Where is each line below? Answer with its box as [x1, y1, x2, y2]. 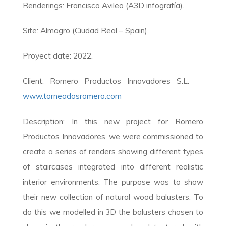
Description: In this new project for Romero [23, 117, 203, 126]
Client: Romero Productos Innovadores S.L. [23, 76, 203, 86]
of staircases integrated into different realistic [23, 162, 203, 172]
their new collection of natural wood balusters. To [23, 192, 203, 202]
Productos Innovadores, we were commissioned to [23, 132, 203, 141]
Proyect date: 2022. [23, 51, 93, 61]
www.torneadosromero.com [23, 91, 122, 101]
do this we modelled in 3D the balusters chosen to [23, 207, 203, 217]
